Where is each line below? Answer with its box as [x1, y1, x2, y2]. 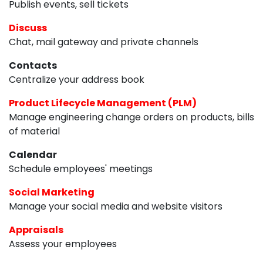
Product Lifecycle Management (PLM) [9, 96, 197, 110]
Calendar [9, 147, 57, 161]
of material [9, 124, 60, 138]
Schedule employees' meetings [9, 161, 153, 176]
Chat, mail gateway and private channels [9, 35, 198, 49]
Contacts [9, 58, 57, 72]
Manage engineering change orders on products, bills [9, 110, 254, 124]
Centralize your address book [9, 72, 144, 86]
